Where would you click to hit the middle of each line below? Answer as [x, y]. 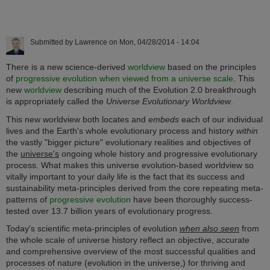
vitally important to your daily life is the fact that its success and [125, 176]
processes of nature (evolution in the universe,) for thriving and [126, 263]
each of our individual [221, 119]
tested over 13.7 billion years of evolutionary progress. [111, 211]
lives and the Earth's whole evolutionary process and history [121, 130]
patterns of [28, 199]
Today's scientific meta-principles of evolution [93, 229]
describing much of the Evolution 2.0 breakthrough [159, 90]
